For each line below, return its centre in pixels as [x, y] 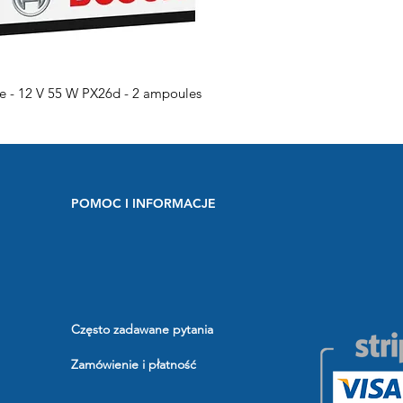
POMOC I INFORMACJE [143, 203]
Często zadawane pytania [142, 329]
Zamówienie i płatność [134, 364]
